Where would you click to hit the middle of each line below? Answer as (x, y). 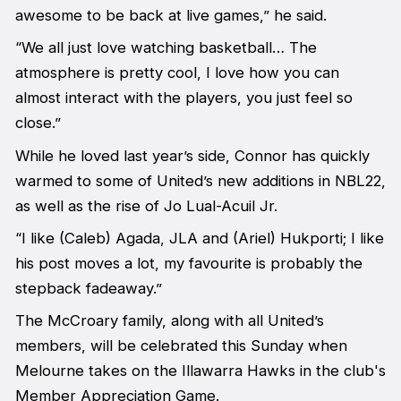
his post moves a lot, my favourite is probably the (188, 263)
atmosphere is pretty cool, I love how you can (177, 73)
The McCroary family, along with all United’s (169, 321)
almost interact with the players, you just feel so (183, 98)
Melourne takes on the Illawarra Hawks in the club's (200, 371)
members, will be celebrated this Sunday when (181, 346)
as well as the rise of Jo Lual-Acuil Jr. (146, 205)
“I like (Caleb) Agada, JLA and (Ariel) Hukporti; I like (199, 238)
